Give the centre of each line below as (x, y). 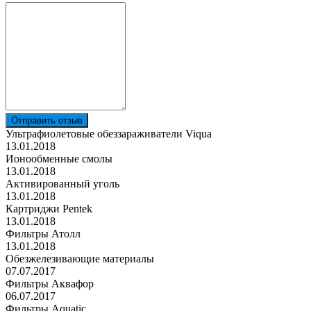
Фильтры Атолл (43, 233)
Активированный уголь (62, 183)
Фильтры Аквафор (50, 283)
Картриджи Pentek (49, 208)
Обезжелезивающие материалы (80, 258)
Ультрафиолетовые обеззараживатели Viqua (109, 133)
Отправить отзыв (47, 120)
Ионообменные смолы (59, 158)
